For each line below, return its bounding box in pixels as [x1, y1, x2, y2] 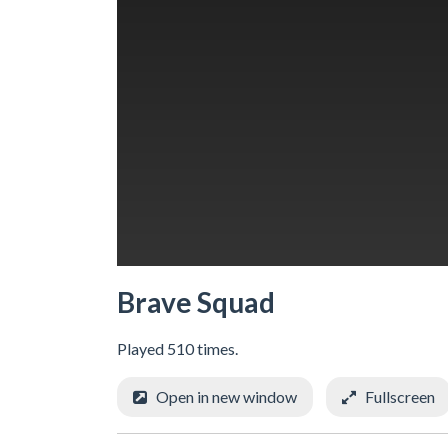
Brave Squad [117, 284, 275, 319]
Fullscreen [365, 386, 435, 406]
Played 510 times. [117, 338, 238, 358]
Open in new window [156, 386, 297, 406]
